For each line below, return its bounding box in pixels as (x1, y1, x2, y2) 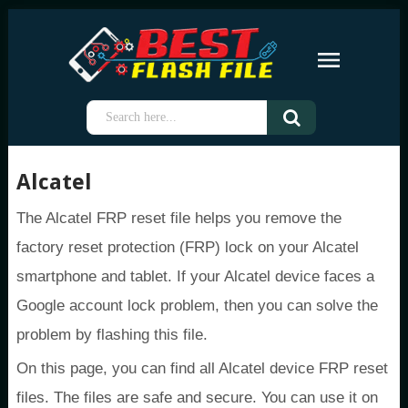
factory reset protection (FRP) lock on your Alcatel (16, 239, 360, 256)
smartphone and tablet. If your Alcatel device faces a (16, 268, 375, 285)
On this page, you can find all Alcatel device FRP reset (16, 360, 389, 377)
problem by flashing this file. (16, 326, 209, 343)
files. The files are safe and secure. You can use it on (16, 389, 379, 406)
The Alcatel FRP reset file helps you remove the (16, 209, 342, 227)
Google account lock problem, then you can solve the (16, 297, 379, 314)
